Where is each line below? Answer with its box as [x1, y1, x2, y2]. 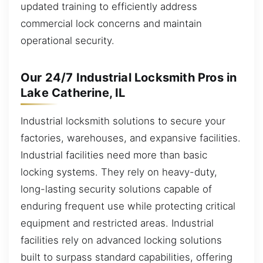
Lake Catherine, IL [21, 85, 126, 100]
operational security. [21, 34, 114, 46]
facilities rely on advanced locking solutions [21, 234, 222, 246]
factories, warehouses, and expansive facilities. [21, 131, 241, 144]
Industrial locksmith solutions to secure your [21, 114, 225, 127]
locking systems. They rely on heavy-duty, [21, 166, 217, 178]
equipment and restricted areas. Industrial [21, 217, 214, 229]
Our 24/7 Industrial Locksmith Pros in [21, 70, 237, 85]
